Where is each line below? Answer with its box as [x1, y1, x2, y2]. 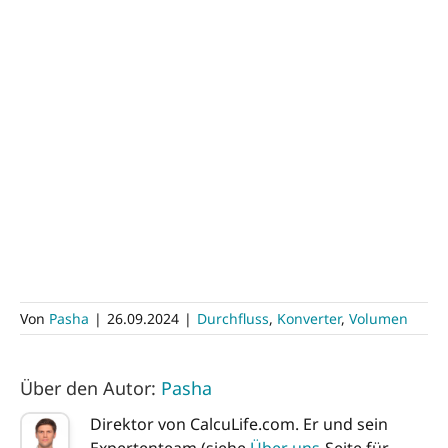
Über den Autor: [20, 376, 161, 401]
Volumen [349, 309, 408, 329]
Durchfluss [197, 309, 269, 329]
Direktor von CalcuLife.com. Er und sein [90, 413, 388, 436]
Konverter [277, 309, 341, 329]
